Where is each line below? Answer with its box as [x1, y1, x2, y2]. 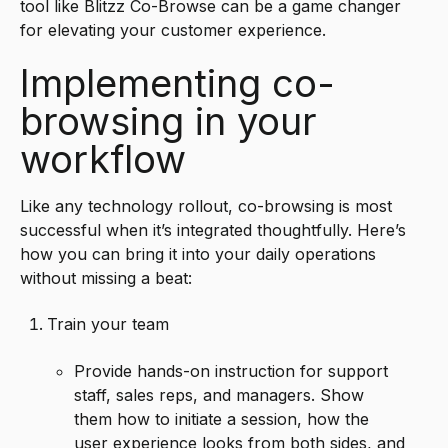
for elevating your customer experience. [20, 19, 326, 40]
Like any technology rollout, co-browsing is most [20, 195, 392, 216]
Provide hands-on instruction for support [74, 360, 389, 381]
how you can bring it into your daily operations [20, 243, 376, 264]
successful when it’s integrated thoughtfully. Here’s [20, 219, 406, 240]
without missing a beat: [20, 267, 192, 288]
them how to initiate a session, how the [74, 408, 370, 429]
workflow [20, 135, 186, 182]
